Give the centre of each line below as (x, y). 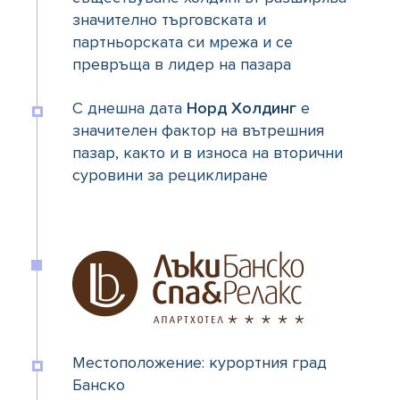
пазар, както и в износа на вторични (208, 153)
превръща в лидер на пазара (182, 65)
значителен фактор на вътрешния (198, 131)
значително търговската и (169, 20)
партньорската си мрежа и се (183, 42)
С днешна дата (129, 108)
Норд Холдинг (242, 108)
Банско (99, 385)
